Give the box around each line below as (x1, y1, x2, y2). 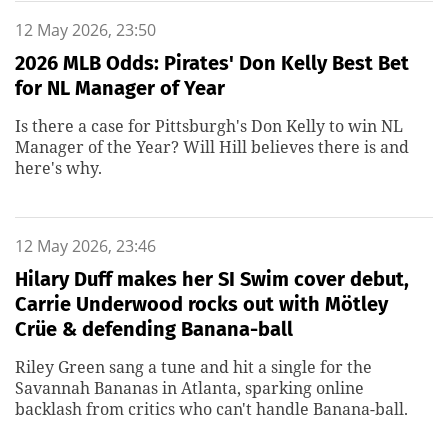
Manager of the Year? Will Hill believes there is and (15, 136, 409, 158)
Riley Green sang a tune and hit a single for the (15, 356, 372, 378)
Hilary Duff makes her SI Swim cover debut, (15, 267, 409, 291)
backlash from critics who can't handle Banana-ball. (15, 398, 408, 420)
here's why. (15, 157, 102, 179)
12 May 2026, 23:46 (15, 235, 156, 257)
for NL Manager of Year (15, 76, 225, 100)
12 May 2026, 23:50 (15, 19, 156, 41)
